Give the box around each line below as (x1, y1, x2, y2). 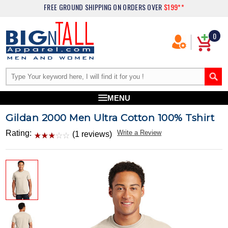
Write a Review (117, 129, 162, 136)
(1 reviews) (72, 130, 112, 138)
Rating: (6, 129, 32, 137)
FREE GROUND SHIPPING (44, 2, 113, 12)
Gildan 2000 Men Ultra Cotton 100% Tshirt (6, 112, 215, 124)
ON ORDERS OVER (113, 2, 164, 12)
